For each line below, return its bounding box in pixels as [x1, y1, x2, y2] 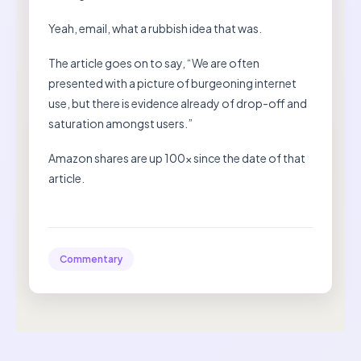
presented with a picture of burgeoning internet [48, 76, 297, 91]
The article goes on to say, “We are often [48, 56, 259, 71]
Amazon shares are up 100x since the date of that [48, 151, 305, 166]
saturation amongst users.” [48, 116, 193, 131]
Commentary [60, 253, 122, 266]
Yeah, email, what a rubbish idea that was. [48, 21, 262, 36]
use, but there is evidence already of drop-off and [48, 96, 307, 111]
